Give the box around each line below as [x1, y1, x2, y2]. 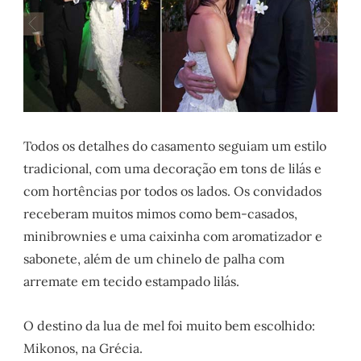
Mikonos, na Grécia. [23, 339, 143, 356]
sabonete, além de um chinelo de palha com [23, 250, 285, 267]
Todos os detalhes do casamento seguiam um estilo [23, 137, 327, 154]
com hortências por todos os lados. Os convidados [23, 182, 322, 199]
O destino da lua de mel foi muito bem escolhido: [23, 317, 316, 334]
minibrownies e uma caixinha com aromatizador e [23, 227, 323, 244]
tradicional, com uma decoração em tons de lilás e [23, 160, 322, 176]
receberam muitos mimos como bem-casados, [23, 205, 298, 222]
